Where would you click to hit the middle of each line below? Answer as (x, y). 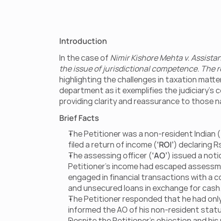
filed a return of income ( (112, 145)
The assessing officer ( (110, 155)
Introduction (83, 41)
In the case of (85, 58)
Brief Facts (79, 118)
